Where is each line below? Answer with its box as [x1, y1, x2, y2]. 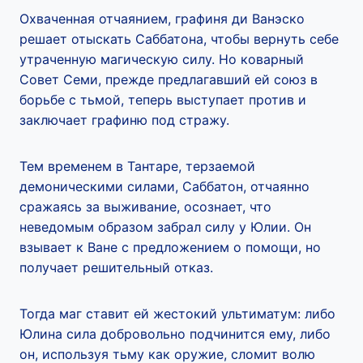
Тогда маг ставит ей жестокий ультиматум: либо [19, 305, 335, 322]
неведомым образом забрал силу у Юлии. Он [19, 219, 311, 235]
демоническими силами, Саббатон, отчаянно [19, 178, 310, 194]
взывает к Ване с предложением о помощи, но [19, 239, 321, 255]
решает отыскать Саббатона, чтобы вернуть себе [19, 31, 339, 47]
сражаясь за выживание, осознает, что [19, 199, 271, 215]
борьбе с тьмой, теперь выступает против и [19, 92, 306, 108]
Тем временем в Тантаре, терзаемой [19, 158, 255, 174]
